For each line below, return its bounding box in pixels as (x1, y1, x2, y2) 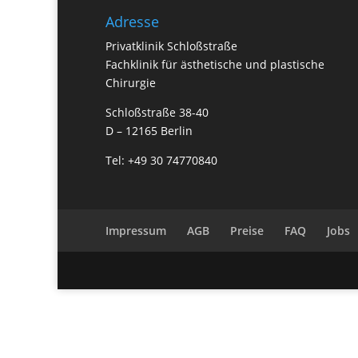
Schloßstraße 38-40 (105, 104, 209, 120)
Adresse (105, 11, 159, 31)
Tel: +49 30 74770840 (105, 152, 217, 168)
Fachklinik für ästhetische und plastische (105, 56, 324, 72)
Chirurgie (105, 74, 156, 90)
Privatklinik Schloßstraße (105, 38, 237, 54)
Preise (230, 223, 264, 239)
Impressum (105, 223, 166, 239)
